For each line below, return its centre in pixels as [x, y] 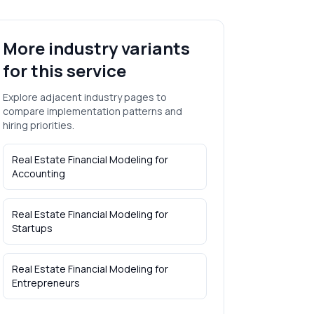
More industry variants [96, 48]
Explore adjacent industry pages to [84, 97]
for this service [64, 70]
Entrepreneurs [46, 283]
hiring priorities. [38, 125]
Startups [32, 228]
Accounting [38, 173]
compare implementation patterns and [92, 111]
